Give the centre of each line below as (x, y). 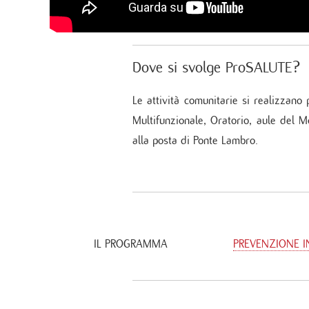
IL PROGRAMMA (131, 244)
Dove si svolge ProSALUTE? (216, 68)
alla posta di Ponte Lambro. (195, 141)
